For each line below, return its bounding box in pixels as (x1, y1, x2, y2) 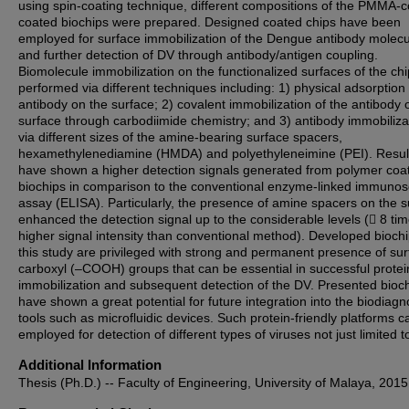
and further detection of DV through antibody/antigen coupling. (18, 47, 378, 62)
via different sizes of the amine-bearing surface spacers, (18, 130, 342, 144)
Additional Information (18, 357, 162, 372)
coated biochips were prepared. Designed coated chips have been (18, 15, 401, 29)
